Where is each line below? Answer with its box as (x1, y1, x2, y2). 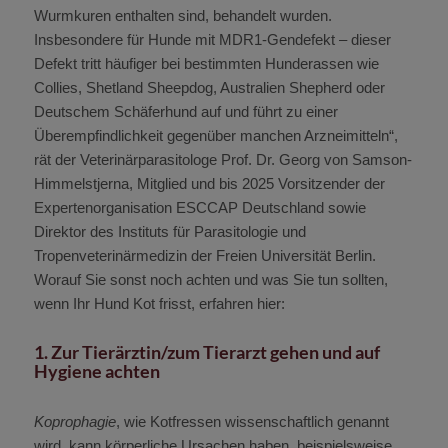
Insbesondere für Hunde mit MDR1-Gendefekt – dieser (33, 30, 391, 48)
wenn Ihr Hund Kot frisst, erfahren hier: (33, 294, 285, 312)
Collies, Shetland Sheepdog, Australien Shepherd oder (33, 78, 385, 96)
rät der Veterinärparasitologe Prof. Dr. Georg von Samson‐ (33, 150, 412, 168)
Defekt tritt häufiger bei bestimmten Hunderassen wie (33, 54, 379, 72)
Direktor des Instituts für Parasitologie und (33, 222, 306, 240)
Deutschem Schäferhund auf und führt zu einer (33, 102, 338, 120)
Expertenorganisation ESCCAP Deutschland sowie (33, 198, 366, 216)
